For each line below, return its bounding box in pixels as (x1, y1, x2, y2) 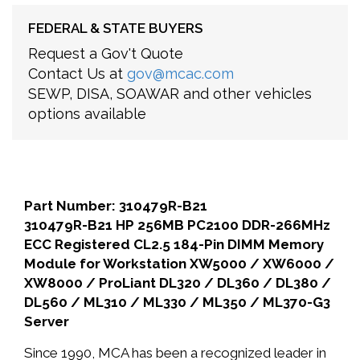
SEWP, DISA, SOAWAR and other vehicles (28, 85, 312, 102)
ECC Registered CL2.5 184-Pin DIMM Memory (24, 236, 324, 252)
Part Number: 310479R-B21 (24, 198, 207, 214)
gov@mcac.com (127, 65, 234, 82)
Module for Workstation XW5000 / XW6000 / (24, 256, 334, 272)
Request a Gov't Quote (28, 45, 183, 62)
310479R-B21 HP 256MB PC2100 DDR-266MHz (24, 217, 330, 233)
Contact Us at (28, 65, 127, 82)
